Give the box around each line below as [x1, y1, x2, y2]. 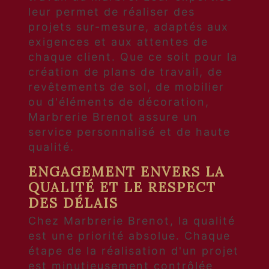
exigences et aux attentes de [28, 35, 208, 49]
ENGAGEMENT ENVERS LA [28, 163, 225, 181]
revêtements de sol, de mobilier [28, 80, 225, 94]
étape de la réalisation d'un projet [28, 244, 239, 257]
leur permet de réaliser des [28, 5, 195, 19]
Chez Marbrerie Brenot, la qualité [28, 214, 235, 227]
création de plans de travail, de [28, 65, 223, 79]
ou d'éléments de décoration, [28, 95, 210, 109]
